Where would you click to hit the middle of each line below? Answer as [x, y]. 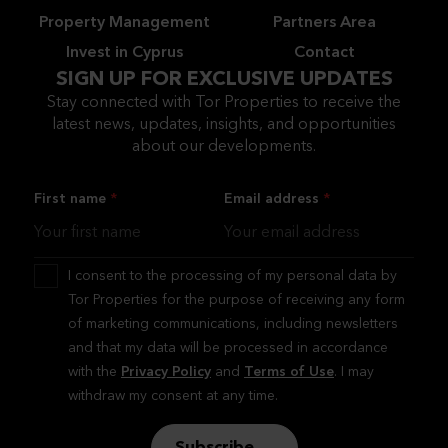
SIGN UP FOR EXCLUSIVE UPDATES [224, 80]
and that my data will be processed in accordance [228, 348]
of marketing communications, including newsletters [233, 324]
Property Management [124, 23]
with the [94, 372]
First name [70, 199]
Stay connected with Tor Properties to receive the [224, 103]
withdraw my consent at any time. [173, 396]
